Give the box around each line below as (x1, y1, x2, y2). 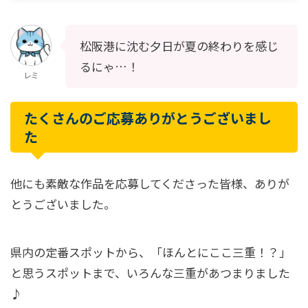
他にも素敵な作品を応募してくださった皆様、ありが (10, 175, 289, 192)
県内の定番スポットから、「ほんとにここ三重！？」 (10, 243, 291, 261)
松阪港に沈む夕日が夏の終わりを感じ (80, 37, 278, 55)
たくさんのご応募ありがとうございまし (24, 108, 272, 129)
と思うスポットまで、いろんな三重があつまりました (10, 264, 290, 282)
